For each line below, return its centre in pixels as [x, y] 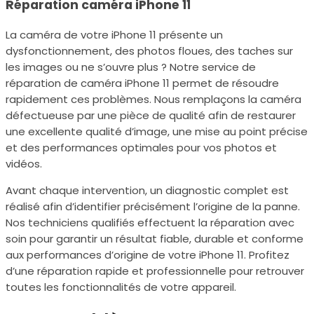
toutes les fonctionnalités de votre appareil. [121, 287]
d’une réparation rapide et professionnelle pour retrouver [155, 271]
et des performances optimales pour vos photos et [141, 147]
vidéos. [24, 163]
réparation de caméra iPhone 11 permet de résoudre [142, 83]
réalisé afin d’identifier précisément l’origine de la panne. [153, 206]
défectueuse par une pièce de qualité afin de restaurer [151, 115]
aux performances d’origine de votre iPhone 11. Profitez [148, 254]
